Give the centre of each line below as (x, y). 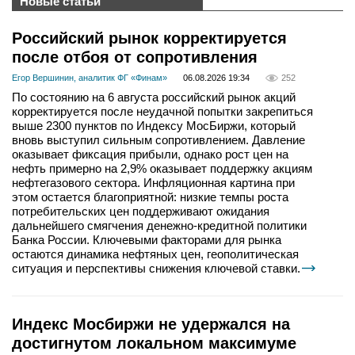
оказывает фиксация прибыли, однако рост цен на (150, 155)
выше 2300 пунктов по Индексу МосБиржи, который (154, 126)
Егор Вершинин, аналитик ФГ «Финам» (90, 78)
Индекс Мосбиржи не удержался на (151, 324)
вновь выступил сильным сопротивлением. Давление (158, 140)
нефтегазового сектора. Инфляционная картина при (153, 183)
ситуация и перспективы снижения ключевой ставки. (156, 269)
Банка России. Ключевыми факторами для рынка (147, 240)
